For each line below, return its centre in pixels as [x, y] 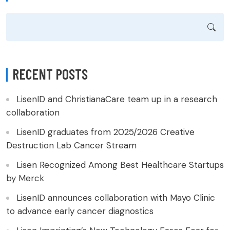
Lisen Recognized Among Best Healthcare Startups [120, 165]
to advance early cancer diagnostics [80, 211]
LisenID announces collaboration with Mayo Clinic [116, 198]
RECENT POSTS [50, 74]
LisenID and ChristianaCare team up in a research [117, 99]
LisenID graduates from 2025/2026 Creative [106, 132]
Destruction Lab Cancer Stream [71, 146]
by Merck [25, 178]
